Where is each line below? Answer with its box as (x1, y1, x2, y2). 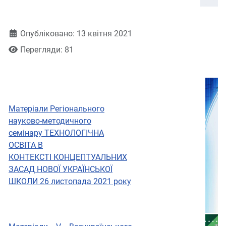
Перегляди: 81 (20, 45, 74, 55)
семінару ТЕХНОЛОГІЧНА (9, 128, 104, 138)
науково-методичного (9, 116, 91, 126)
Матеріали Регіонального (9, 104, 104, 114)
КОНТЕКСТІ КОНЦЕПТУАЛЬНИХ (9, 152, 127, 162)
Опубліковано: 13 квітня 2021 (20, 29, 132, 39)
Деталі (8, 28, 33, 38)
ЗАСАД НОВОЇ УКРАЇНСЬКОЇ (9, 164, 112, 175)
